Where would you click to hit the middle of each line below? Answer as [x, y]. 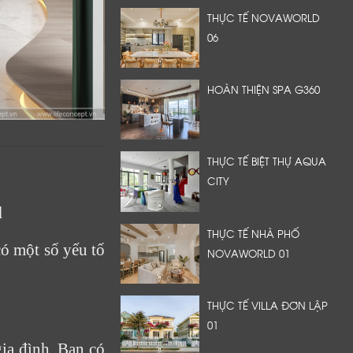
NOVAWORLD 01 [249, 253]
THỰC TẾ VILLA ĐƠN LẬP [268, 305]
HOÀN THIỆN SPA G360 [264, 89]
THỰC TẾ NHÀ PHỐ [253, 233]
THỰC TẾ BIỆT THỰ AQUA [267, 161]
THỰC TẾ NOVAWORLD [264, 17]
